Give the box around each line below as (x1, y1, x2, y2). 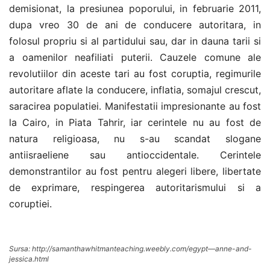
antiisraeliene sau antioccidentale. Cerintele (9, 149, 261, 162)
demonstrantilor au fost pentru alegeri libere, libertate (9, 165, 261, 178)
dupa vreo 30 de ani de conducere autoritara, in (9, 19, 261, 31)
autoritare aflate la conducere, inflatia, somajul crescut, (9, 84, 261, 96)
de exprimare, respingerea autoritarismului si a (9, 181, 261, 194)
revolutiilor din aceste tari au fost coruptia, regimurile (9, 67, 261, 80)
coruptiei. (9, 198, 55, 210)
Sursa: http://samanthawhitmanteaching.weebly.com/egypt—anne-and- (9, 244, 252, 254)
